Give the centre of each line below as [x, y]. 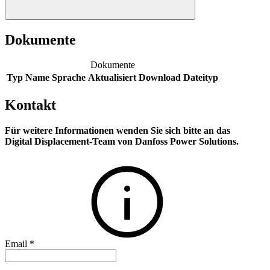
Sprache [69, 78]
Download [160, 78]
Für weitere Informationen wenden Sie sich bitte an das [118, 131]
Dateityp [201, 78]
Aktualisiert [112, 78]
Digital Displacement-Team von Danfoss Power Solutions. [123, 142]
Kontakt [30, 105]
